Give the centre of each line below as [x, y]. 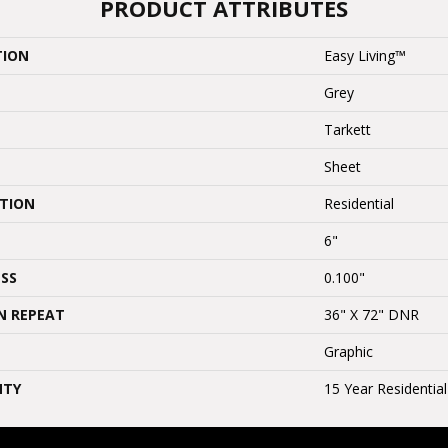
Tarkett [347, 129]
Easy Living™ [365, 55]
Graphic [348, 351]
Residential [359, 203]
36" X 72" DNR [371, 314]
